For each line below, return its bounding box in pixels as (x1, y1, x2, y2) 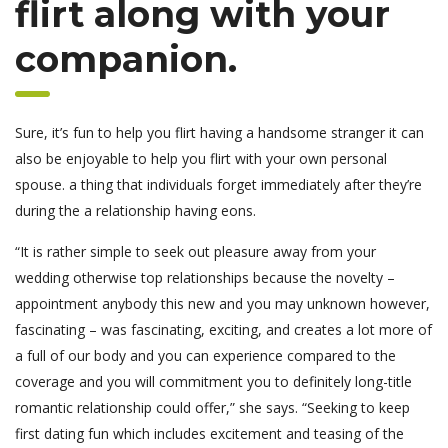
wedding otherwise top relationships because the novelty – (15, 267, 395, 287)
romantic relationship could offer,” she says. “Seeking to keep (15, 397, 410, 417)
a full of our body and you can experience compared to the (15, 345, 396, 365)
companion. (15, 36, 237, 81)
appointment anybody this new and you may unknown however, (15, 293, 430, 313)
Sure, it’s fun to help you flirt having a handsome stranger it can (15, 122, 424, 142)
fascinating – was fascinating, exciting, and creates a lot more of (15, 319, 432, 339)
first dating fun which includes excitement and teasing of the (15, 423, 404, 443)
